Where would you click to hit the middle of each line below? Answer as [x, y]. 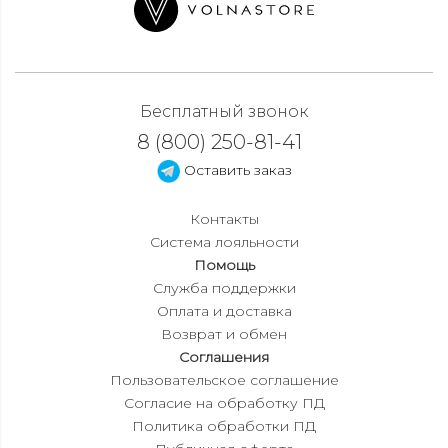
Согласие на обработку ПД [224, 402]
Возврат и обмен [224, 333]
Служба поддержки [224, 287]
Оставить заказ [235, 170]
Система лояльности [224, 241]
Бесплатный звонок [224, 111]
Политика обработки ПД [224, 425]
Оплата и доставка [224, 310]
